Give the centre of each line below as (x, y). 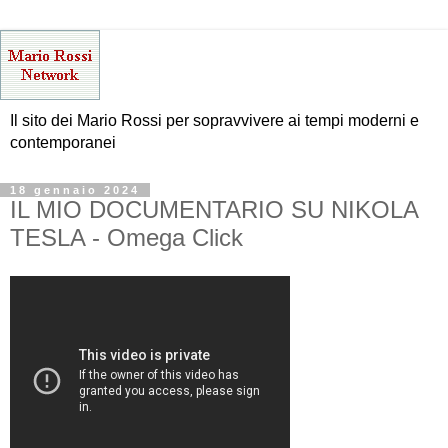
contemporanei (63, 142)
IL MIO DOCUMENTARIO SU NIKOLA (214, 209)
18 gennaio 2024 (75, 190)
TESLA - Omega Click (126, 237)
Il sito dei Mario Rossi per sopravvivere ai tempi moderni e (214, 120)
